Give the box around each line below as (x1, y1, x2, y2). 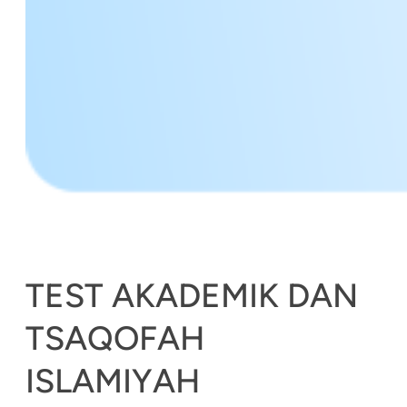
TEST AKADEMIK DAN (25, 274, 358, 315)
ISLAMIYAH (25, 360, 200, 401)
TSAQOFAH (25, 317, 204, 358)
